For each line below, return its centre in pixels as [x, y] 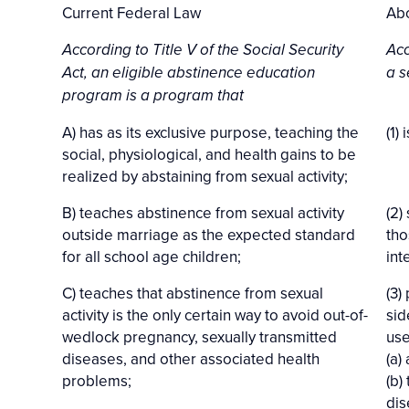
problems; [97, 380]
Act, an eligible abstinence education [189, 73]
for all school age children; [152, 256]
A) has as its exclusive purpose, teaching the [210, 132]
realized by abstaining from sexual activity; [205, 176]
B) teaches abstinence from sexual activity [203, 212]
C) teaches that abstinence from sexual [193, 293]
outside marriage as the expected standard [209, 234]
